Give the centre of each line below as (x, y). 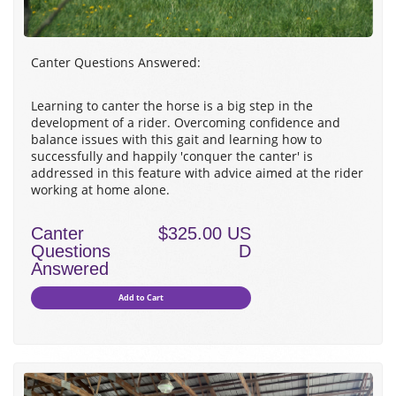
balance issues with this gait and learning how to (176, 140)
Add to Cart (141, 297)
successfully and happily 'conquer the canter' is (172, 156)
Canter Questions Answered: (116, 63)
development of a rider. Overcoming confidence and (186, 123)
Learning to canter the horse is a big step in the (172, 106)
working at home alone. (100, 190)
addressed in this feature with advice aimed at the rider (197, 173)
